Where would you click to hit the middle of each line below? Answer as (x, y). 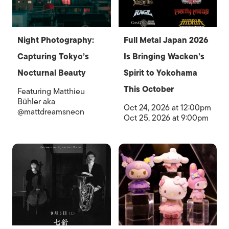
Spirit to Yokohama (160, 73)
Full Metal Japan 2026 (166, 40)
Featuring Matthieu (51, 91)
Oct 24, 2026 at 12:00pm (167, 108)
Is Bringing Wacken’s (164, 56)
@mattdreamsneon (51, 112)
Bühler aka (36, 101)
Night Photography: (56, 40)
